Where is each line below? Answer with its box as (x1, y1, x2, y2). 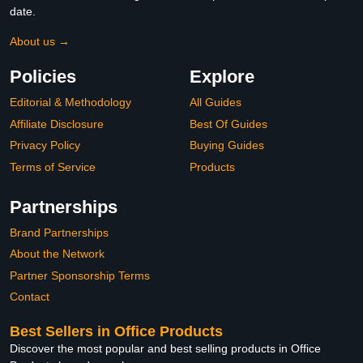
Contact (10, 290, 49, 304)
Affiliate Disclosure (10, 117, 104, 130)
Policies (10, 66, 76, 88)
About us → (10, 35, 70, 49)
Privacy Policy (10, 139, 80, 152)
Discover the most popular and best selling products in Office (10, 341, 321, 355)
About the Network (10, 247, 105, 261)
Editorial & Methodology (10, 96, 131, 109)
